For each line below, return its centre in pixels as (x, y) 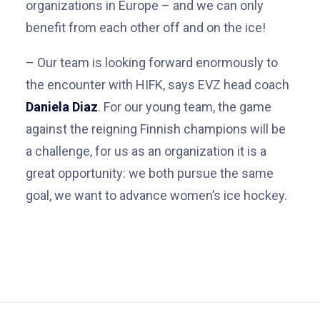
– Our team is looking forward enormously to (152, 62)
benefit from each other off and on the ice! (146, 27)
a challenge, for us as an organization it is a (146, 151)
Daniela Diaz (62, 107)
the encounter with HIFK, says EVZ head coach (157, 85)
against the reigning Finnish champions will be (156, 129)
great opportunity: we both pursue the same (150, 173)
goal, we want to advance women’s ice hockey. (156, 195)
